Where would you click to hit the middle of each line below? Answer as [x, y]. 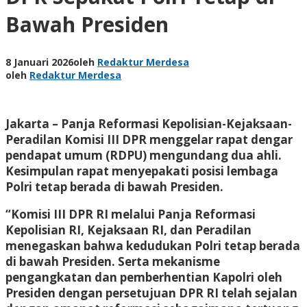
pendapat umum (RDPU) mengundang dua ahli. [144, 155]
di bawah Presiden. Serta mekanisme [113, 261]
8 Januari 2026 [39, 62]
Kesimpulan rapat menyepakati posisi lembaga [142, 171]
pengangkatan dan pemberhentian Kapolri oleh [144, 277]
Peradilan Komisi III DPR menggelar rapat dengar [149, 139]
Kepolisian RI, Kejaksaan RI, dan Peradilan [128, 230]
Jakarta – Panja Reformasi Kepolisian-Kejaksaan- [149, 123]
